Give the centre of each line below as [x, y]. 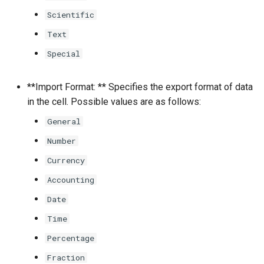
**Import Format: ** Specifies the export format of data [140, 87]
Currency [66, 161]
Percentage [71, 238]
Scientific [71, 15]
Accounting [71, 180]
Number [62, 141]
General [64, 122]
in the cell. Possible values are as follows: [114, 102]
